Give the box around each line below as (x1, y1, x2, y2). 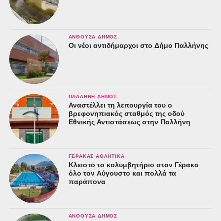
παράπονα (68, 178, 106, 186)
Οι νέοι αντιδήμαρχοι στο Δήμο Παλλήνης (68, 41, 208, 50)
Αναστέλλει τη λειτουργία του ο (68, 101, 172, 110)
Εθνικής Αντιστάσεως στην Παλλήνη (68, 118, 190, 126)
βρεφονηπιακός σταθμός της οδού (68, 110, 184, 118)
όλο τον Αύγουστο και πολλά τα (68, 169, 176, 178)
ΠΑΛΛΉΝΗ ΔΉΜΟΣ (68, 93, 117, 100)
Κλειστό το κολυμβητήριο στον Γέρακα (68, 161, 199, 169)
